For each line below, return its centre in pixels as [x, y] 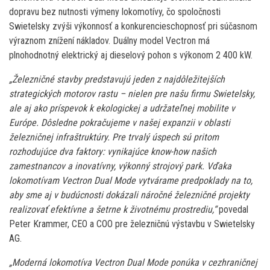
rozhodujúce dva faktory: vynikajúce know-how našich [113, 151]
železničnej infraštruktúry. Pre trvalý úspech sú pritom [114, 137]
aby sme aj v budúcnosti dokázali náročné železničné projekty [129, 195]
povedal [232, 209]
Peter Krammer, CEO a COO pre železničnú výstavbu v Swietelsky [132, 224]
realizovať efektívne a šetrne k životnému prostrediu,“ [113, 209]
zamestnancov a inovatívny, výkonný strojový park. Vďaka [120, 166]
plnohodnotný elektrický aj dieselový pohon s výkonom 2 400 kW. [131, 55]
